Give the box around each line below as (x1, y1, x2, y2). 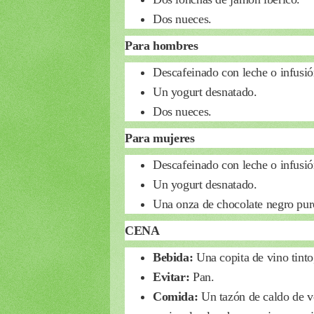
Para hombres (125, 38, 198, 53)
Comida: (153, 289, 201, 303)
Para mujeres (125, 130, 195, 145)
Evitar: (153, 269, 193, 284)
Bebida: (153, 250, 196, 264)
